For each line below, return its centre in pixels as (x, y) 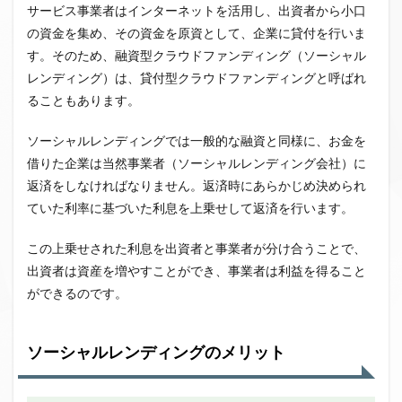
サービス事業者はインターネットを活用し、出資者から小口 (197, 11)
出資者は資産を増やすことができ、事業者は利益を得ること (197, 271)
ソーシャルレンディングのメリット (156, 353)
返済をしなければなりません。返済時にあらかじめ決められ (197, 186)
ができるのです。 (77, 294)
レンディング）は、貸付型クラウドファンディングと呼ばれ (197, 79)
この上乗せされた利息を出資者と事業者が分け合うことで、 (197, 249)
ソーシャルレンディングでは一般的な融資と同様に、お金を (197, 141)
